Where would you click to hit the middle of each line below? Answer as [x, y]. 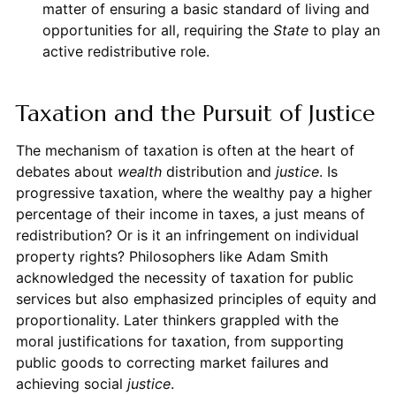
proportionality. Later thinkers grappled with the [177, 320]
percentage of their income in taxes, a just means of [190, 213]
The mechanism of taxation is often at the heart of [185, 150]
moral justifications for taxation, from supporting [179, 341]
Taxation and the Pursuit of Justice [194, 113]
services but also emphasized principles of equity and [196, 298]
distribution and [218, 171]
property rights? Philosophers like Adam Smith [171, 256]
